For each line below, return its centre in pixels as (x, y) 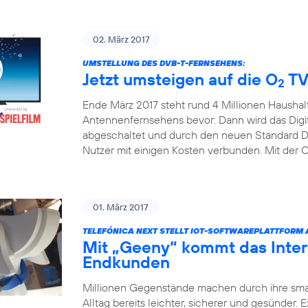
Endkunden (126, 262)
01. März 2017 (121, 207)
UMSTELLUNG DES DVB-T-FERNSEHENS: (164, 63)
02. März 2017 (121, 39)
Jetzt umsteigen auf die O (180, 79)
